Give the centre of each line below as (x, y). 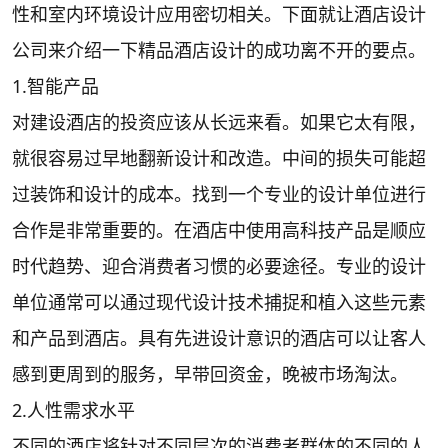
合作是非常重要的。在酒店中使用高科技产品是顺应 (219, 230)
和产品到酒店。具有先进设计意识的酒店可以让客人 (219, 338)
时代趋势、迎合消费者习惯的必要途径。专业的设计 (219, 266)
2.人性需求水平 (73, 410)
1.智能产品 (55, 86)
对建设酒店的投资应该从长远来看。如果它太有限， (219, 122)
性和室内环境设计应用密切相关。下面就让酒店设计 (219, 14)
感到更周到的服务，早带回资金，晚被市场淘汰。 (210, 374)
